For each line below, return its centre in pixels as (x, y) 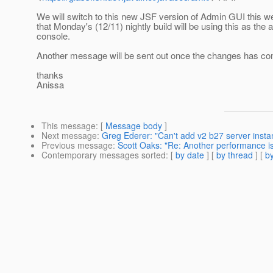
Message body (134, 126)
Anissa (50, 85)
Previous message (77, 145)
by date (190, 155)
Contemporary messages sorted (104, 155)
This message (69, 126)
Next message (69, 136)
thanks (50, 75)
